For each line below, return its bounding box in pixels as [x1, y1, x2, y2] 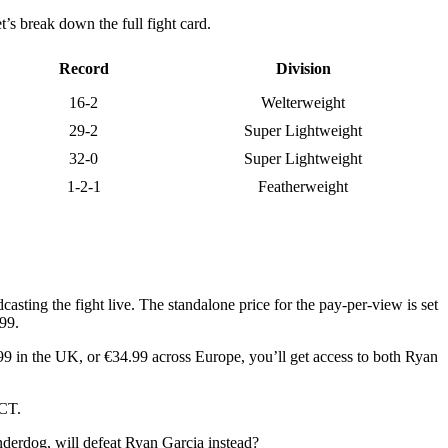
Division [275, 60, 331, 78]
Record [58, 60, 109, 78]
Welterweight [261, 94, 345, 112]
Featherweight [258, 178, 348, 196]
